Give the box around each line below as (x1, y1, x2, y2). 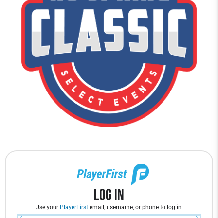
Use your (35, 204, 60, 211)
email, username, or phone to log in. (88, 204, 183, 211)
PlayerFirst (59, 204, 88, 211)
